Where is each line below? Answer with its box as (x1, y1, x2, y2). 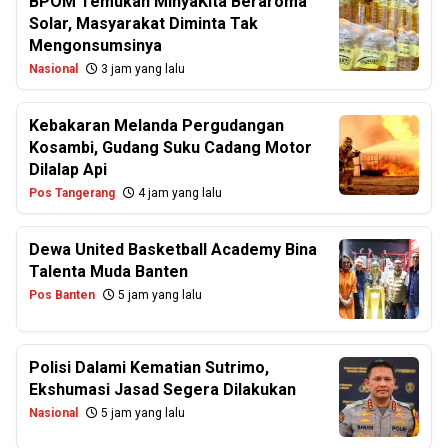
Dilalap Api (29, 160, 107, 179)
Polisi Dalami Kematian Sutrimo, (29, 358, 269, 377)
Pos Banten (29, 288, 95, 302)
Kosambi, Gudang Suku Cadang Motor (29, 138, 312, 157)
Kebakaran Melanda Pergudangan (29, 116, 284, 135)
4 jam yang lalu (135, 186, 222, 200)
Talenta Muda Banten (29, 262, 188, 281)
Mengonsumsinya (29, 36, 162, 55)
